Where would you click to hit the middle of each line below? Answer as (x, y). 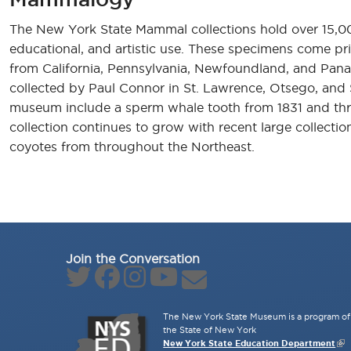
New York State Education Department (250, 344)
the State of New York (210, 330)
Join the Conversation (133, 259)
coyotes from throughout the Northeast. (132, 147)
